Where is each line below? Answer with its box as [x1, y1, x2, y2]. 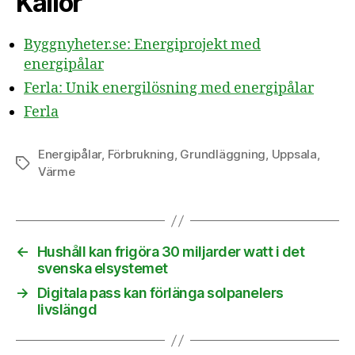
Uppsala [271, 147, 317, 162]
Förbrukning [107, 147, 174, 162]
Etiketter [15, 156, 63, 171]
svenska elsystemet [36, 260, 168, 277]
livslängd [36, 301, 97, 318]
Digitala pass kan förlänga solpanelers [36, 284, 284, 301]
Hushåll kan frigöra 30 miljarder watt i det [36, 243, 305, 260]
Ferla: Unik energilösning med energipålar [24, 79, 314, 97]
